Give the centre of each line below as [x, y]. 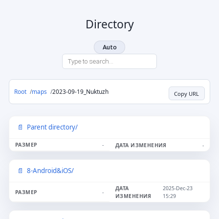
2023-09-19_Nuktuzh [81, 92]
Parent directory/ [52, 127]
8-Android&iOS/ [50, 171]
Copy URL [187, 93]
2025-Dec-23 [177, 188]
